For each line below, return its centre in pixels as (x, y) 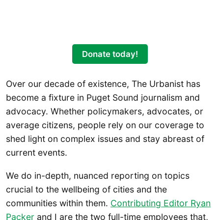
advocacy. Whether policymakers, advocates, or (105, 111)
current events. (38, 152)
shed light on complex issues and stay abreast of (105, 138)
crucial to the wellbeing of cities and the (86, 190)
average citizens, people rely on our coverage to (105, 125)
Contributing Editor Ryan (161, 203)
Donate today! (110, 54)
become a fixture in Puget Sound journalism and (103, 97)
